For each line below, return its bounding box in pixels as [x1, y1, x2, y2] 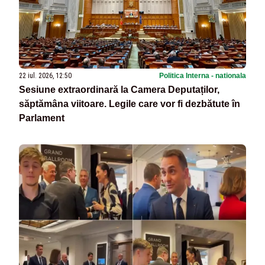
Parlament [19, 113, 64, 124]
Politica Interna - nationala [159, 72, 246, 80]
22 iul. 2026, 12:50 [19, 72, 72, 80]
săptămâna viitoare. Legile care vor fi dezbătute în [19, 99, 240, 109]
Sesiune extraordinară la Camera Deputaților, [19, 85, 219, 95]
